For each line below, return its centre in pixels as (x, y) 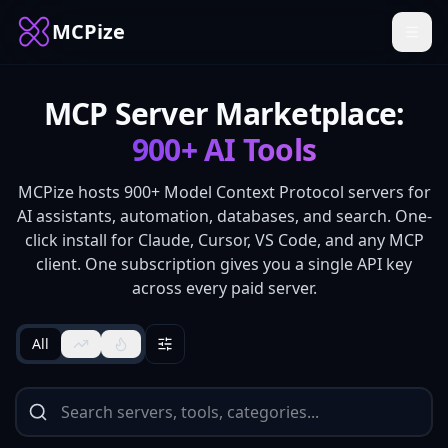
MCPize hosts (70, 192)
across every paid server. (224, 288)
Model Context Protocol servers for (295, 192)
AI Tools (256, 149)
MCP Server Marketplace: (224, 113)
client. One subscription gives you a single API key (224, 264)
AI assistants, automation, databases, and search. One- (224, 216)
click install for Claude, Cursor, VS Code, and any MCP (224, 240)
